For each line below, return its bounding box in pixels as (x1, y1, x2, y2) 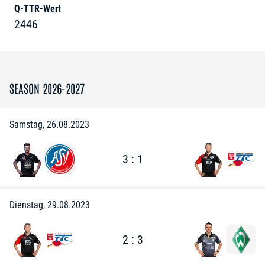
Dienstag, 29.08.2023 (9, 199, 90, 211)
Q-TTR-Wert (14, 3, 61, 14)
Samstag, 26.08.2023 (9, 119, 89, 130)
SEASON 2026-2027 (9, 80, 85, 96)
